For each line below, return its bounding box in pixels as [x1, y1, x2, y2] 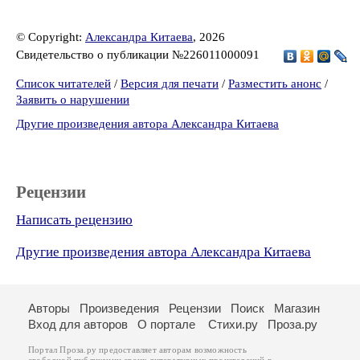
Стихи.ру [208, 317, 258, 331]
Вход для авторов [28, 317, 128, 331]
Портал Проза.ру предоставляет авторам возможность [28, 346, 247, 354]
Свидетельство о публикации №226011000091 [16, 47, 263, 61]
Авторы [28, 301, 70, 315]
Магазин [274, 301, 320, 315]
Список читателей [16, 77, 111, 90]
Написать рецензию [16, 212, 133, 227]
